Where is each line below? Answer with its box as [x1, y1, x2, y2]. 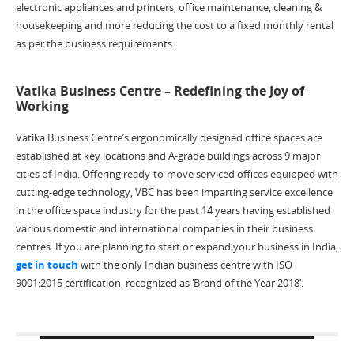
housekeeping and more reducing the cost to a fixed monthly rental [16, 17, 333, 32]
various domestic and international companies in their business [16, 221, 313, 236]
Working [16, 96, 69, 115]
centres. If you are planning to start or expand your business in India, [16, 239, 338, 254]
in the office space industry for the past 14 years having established [16, 203, 330, 218]
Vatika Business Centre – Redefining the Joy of [16, 81, 304, 100]
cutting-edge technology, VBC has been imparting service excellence [16, 185, 333, 200]
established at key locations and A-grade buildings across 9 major [16, 149, 320, 164]
